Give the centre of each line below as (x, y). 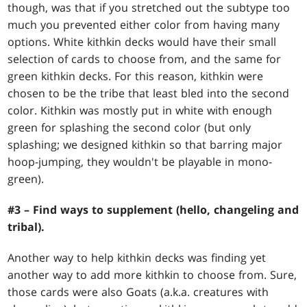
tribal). (26, 227)
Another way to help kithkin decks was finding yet (137, 258)
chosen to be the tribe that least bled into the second (149, 94)
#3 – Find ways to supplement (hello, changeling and (153, 210)
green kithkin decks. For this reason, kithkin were (136, 76)
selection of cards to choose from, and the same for (145, 59)
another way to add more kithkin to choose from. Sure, (152, 275)
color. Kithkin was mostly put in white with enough (140, 111)
